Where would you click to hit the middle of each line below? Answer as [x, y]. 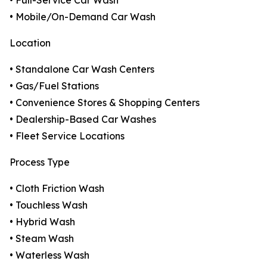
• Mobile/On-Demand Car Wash [83, 17]
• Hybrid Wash [42, 222]
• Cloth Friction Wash [57, 189]
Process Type [40, 162]
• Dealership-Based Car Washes [83, 119]
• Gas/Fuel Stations [54, 86]
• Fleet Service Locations [67, 136]
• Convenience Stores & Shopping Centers [105, 103]
